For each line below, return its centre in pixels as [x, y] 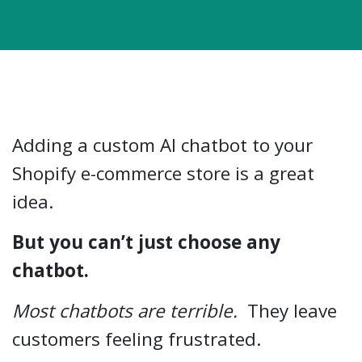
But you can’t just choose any [146, 242]
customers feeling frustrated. [137, 339]
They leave [290, 311]
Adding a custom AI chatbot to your [162, 145]
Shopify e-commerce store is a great [163, 173]
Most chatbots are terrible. [127, 311]
